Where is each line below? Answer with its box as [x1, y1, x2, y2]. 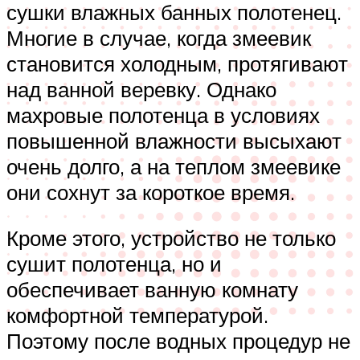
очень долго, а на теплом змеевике [6, 153, 341, 179]
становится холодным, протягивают [6, 50, 348, 76]
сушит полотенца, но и [6, 251, 222, 277]
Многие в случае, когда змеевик [6, 24, 311, 51]
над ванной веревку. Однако [6, 76, 276, 102]
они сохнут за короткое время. [6, 178, 295, 205]
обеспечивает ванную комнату [6, 276, 298, 303]
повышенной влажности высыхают [6, 127, 342, 153]
